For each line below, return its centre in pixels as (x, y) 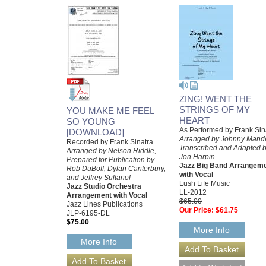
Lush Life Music (205, 184)
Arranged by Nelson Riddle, (111, 151)
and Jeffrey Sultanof (99, 178)
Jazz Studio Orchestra (104, 187)
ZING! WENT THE (216, 99)
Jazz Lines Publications (104, 205)
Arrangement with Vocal (107, 196)
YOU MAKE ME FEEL (110, 111)
